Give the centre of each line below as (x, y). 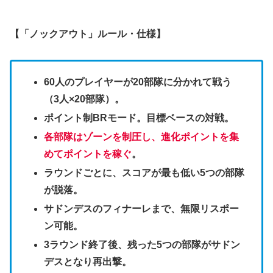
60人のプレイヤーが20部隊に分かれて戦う (138, 82)
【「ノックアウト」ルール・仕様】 (88, 34)
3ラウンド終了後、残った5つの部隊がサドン (142, 245)
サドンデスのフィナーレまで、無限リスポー (142, 209)
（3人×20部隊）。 (84, 99)
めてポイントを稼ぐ (88, 154)
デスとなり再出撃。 (88, 262)
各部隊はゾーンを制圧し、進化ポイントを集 (142, 136)
